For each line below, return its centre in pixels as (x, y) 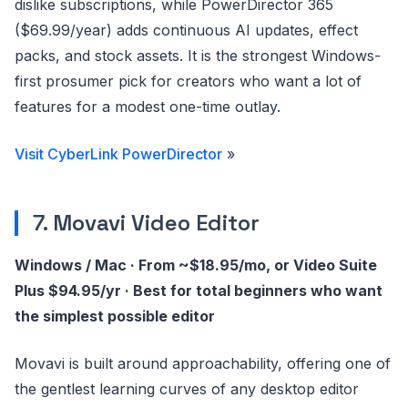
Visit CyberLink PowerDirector (118, 154)
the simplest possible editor (115, 316)
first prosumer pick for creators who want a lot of (188, 81)
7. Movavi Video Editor (146, 223)
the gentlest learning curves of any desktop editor (187, 389)
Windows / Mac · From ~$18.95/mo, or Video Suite (196, 265)
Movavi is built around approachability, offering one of (203, 363)
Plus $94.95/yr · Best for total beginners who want (199, 291)
